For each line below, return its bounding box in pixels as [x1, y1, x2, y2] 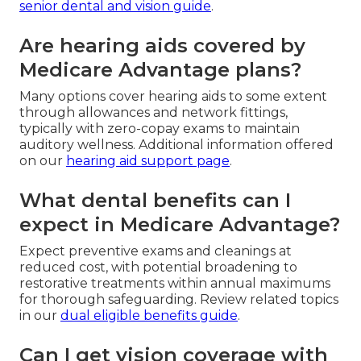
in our [19, 307, 60, 323]
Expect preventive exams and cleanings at [19, 243, 292, 259]
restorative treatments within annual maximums [19, 275, 330, 291]
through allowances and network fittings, [19, 104, 288, 120]
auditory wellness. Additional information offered [19, 136, 334, 152]
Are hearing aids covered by [19, 33, 305, 57]
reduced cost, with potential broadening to [19, 259, 297, 275]
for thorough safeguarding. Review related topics [19, 291, 338, 307]
